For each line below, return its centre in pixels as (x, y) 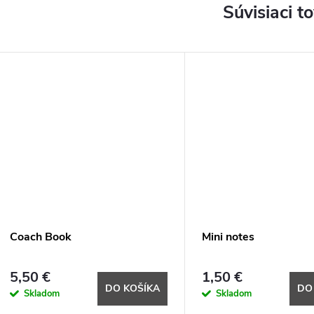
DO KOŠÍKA (132, 288)
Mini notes (228, 237)
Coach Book (41, 237)
